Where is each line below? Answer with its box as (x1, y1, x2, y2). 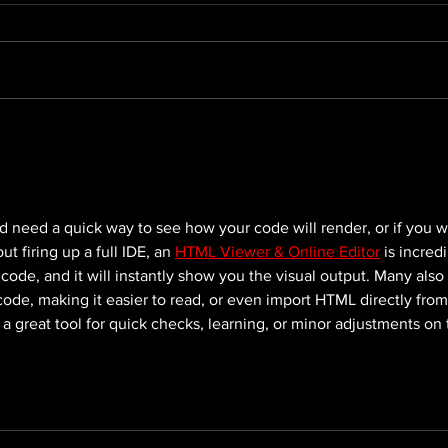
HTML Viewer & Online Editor (175, 242, 380, 260)
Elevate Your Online (83, 118, 252, 140)
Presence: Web (83, 139, 213, 161)
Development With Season (83, 160, 310, 182)
